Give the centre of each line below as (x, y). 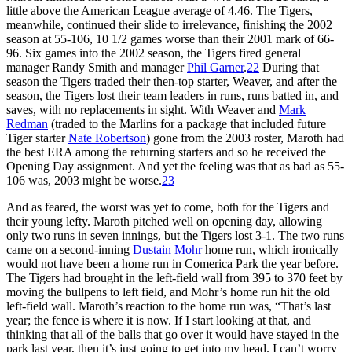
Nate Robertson (107, 137)
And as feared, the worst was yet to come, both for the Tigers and (168, 207)
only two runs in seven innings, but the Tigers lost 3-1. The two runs (175, 235)
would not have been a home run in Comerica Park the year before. (172, 263)
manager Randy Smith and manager (97, 67)
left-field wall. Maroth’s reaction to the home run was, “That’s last (169, 306)
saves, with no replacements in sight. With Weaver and (143, 109)
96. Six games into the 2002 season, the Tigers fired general (154, 53)
